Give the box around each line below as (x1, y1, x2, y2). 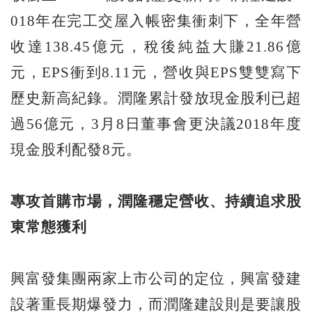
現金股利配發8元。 (10, 141, 141, 157)
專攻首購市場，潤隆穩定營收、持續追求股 (10, 193, 302, 209)
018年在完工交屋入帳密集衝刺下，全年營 (10, 13, 302, 29)
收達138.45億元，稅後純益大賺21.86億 (10, 38, 302, 54)
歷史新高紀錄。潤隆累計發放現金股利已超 (10, 90, 302, 106)
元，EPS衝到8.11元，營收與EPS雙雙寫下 (10, 64, 302, 80)
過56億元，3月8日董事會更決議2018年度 (10, 116, 302, 132)
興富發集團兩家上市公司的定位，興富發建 (10, 270, 302, 286)
